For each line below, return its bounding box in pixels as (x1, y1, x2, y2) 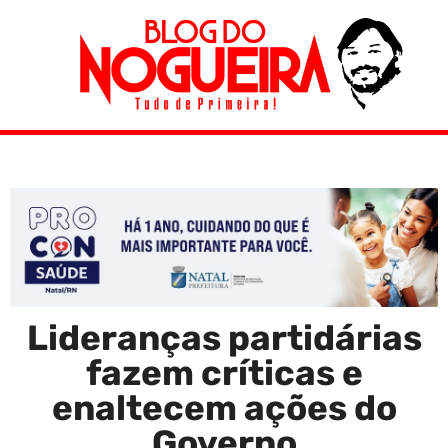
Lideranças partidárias (26, 316, 422, 359)
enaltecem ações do (51, 386, 397, 429)
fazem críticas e (85, 351, 363, 394)
